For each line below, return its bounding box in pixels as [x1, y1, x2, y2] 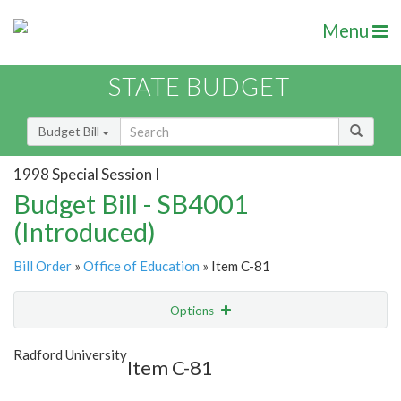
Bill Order [13, 258, 72, 275]
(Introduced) [13, 216, 156, 248]
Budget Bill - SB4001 [13, 188, 249, 220]
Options [170, 303, 217, 319]
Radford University [13, 346, 127, 363]
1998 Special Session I [13, 164, 159, 183]
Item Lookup [18, 377, 89, 393]
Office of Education [83, 258, 200, 275]
